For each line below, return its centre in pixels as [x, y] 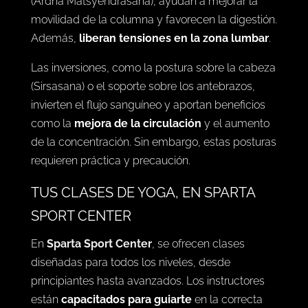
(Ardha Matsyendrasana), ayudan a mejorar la [144, 76]
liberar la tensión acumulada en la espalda [143, 28]
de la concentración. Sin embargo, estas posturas [153, 217]
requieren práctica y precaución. [110, 236]
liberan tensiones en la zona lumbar [174, 113]
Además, [55, 113]
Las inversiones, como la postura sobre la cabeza [153, 143]
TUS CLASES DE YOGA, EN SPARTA [143, 268]
